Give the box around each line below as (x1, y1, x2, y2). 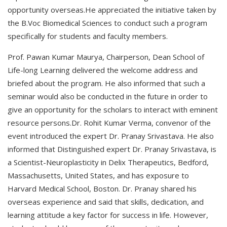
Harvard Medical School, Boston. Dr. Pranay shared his (8, 183, 197, 194)
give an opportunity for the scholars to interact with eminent (8, 104, 218, 115)
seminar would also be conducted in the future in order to (8, 91, 208, 101)
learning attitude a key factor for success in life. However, (8, 210, 208, 220)
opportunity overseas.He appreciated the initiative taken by (8, 5, 216, 15)
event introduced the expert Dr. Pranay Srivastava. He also (8, 131, 214, 141)
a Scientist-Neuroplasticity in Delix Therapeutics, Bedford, (8, 157, 209, 167)
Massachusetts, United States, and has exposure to (8, 170, 189, 180)
